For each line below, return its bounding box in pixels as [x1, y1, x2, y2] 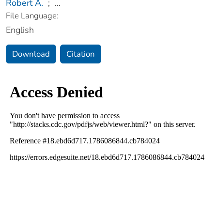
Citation [66, 48, 95, 60]
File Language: [6, 10, 59, 21]
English [6, 24, 34, 36]
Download [12, 48, 50, 60]
